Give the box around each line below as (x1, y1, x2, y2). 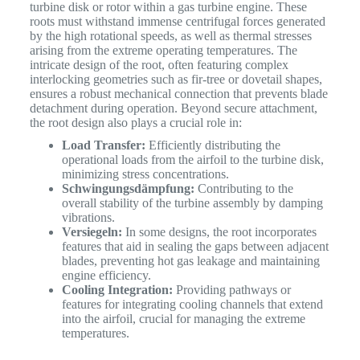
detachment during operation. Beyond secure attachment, (29, 100, 317, 115)
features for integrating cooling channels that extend (61, 297, 323, 311)
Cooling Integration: (61, 282, 173, 297)
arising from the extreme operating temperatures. (29, 43, 274, 57)
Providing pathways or (172, 282, 291, 297)
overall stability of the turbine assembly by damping (61, 195, 323, 210)
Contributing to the (194, 181, 293, 195)
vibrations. (61, 210, 115, 224)
